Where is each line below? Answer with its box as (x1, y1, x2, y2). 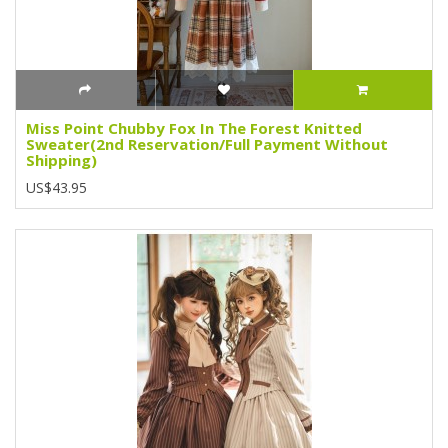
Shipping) (26, 149, 97, 170)
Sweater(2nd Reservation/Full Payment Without (26, 133, 388, 154)
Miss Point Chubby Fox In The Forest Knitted (26, 117, 362, 138)
